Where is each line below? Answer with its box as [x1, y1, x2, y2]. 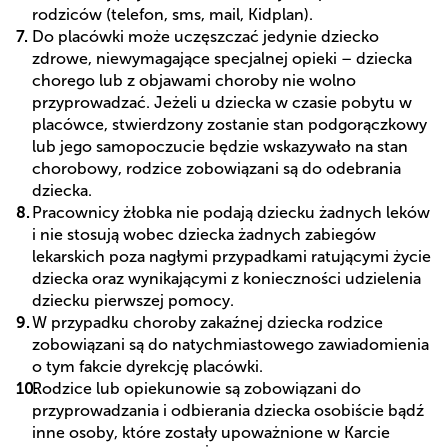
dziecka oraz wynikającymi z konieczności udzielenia [32, 269, 421, 287]
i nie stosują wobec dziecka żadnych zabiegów [32, 225, 376, 243]
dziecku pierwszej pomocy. [32, 291, 234, 309]
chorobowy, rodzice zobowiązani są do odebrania [32, 159, 401, 177]
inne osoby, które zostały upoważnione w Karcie [32, 423, 390, 441]
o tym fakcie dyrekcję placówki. [32, 357, 263, 375]
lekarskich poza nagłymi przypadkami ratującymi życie [32, 247, 431, 265]
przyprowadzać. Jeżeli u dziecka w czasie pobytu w [32, 93, 412, 111]
